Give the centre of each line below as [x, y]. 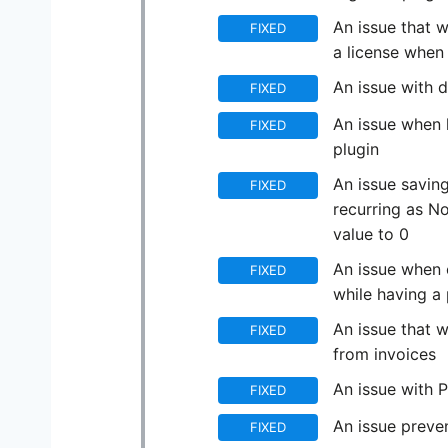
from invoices [384, 354]
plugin [356, 149]
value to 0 [371, 234]
